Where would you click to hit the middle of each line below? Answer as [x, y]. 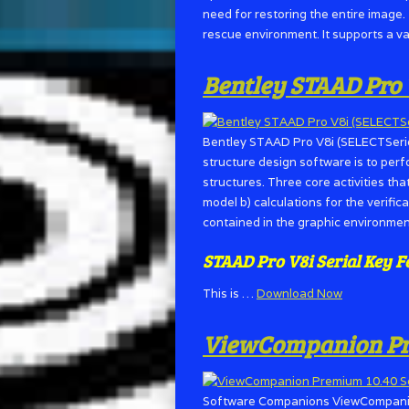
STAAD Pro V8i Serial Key [299, 261]
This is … [230, 294]
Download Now [299, 294]
